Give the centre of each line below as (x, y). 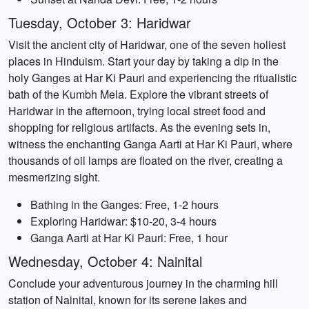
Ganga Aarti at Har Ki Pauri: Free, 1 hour (129, 238)
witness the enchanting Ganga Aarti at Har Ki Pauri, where (150, 144)
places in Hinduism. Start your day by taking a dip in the (143, 61)
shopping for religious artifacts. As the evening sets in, (139, 127)
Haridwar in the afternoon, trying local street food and (137, 111)
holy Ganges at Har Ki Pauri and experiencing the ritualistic (152, 78)
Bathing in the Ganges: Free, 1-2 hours (124, 205)
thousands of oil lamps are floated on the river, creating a (146, 160)
